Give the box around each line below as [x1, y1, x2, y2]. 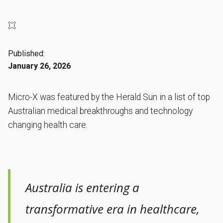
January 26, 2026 [8, 61, 71, 71]
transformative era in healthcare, [25, 201, 200, 218]
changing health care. [8, 119, 88, 130]
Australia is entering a [25, 179, 140, 196]
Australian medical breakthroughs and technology [8, 106, 193, 116]
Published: [8, 48, 45, 58]
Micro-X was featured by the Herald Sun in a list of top [8, 92, 211, 102]
